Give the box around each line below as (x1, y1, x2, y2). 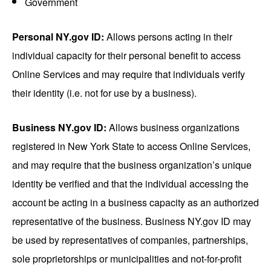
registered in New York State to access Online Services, (12, 139, 250, 154)
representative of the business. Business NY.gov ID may (12, 214, 251, 229)
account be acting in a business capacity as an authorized (12, 195, 259, 210)
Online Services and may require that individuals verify (12, 67, 245, 82)
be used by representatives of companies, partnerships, (12, 233, 248, 247)
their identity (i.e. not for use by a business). (12, 86, 197, 100)
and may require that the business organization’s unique (12, 158, 252, 172)
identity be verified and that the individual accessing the (12, 177, 249, 191)
